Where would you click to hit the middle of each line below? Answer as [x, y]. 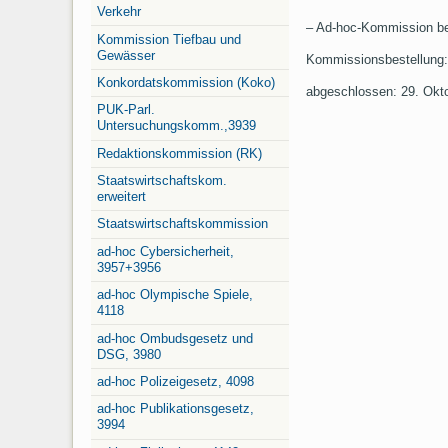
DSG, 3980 [129, 354]
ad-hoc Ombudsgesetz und [175, 338]
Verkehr [119, 12]
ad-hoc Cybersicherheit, [165, 251]
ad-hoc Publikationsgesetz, [175, 409]
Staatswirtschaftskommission [182, 224]
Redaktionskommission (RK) [179, 153]
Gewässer [126, 55]
